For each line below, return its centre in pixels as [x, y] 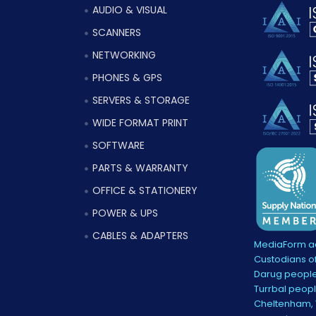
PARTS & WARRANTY [140, 168]
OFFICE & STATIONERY [145, 191]
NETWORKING [124, 55]
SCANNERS [116, 33]
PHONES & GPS [127, 78]
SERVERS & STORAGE [141, 101]
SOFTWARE [118, 146]
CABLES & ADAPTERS [140, 236]
